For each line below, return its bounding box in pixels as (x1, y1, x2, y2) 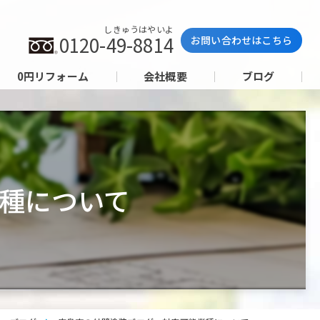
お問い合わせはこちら (190, 33, 292, 48)
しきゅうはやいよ (104, 23, 174, 35)
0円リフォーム (16, 69, 89, 84)
